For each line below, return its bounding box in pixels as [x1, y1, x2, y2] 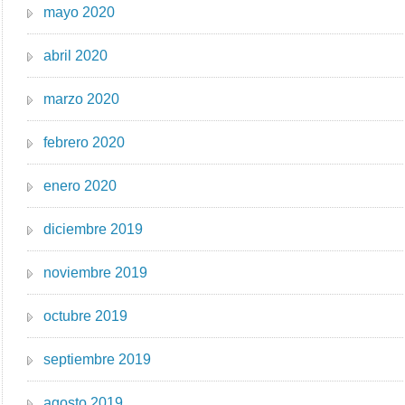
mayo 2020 [43, 4, 116, 20]
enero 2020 [43, 177, 118, 193]
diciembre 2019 [43, 221, 144, 237]
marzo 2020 [43, 90, 120, 107]
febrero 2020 [43, 134, 126, 150]
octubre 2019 [43, 307, 128, 324]
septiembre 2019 [43, 351, 152, 367]
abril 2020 [43, 47, 108, 63]
